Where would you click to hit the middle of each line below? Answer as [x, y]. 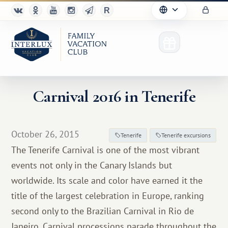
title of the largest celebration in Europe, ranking [108, 196]
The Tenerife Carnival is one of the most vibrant [106, 150]
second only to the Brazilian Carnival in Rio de [103, 211]
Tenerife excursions [186, 135]
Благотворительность [76, 193]
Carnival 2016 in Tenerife [114, 96]
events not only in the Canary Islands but [92, 165]
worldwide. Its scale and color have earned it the [107, 180]
